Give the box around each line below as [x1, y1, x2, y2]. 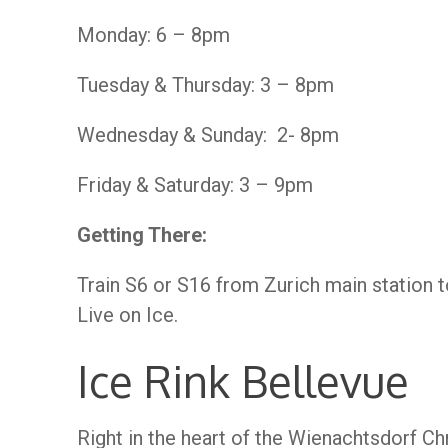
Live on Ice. [77, 303, 178, 327]
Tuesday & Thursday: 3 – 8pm [77, 73, 334, 97]
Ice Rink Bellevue [77, 354, 409, 408]
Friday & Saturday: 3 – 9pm [77, 173, 313, 197]
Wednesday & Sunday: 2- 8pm [77, 123, 339, 147]
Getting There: [77, 223, 207, 247]
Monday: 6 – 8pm [77, 23, 230, 47]
